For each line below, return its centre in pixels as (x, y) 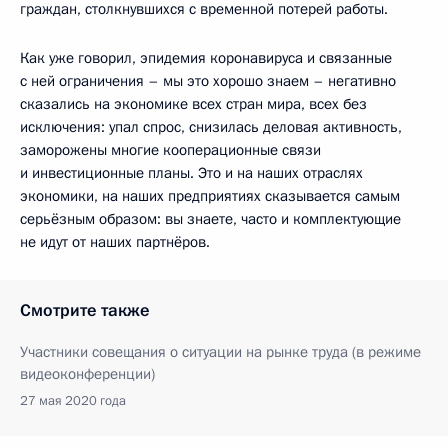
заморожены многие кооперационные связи (170, 149)
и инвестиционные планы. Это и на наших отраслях (191, 172)
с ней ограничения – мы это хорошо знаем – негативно (208, 80)
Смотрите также (85, 310)
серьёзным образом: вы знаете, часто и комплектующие (210, 218)
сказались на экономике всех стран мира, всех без (193, 103)
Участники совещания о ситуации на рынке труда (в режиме (220, 351)
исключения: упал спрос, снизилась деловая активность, (211, 126)
